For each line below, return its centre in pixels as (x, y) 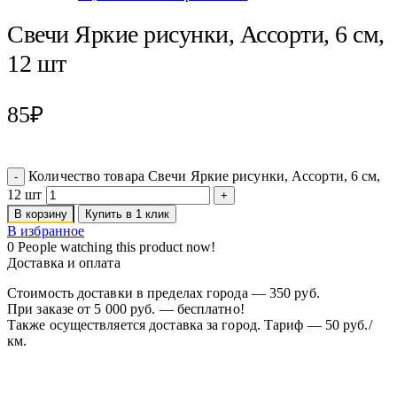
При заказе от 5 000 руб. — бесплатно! (126, 309)
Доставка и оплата (64, 263)
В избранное (46, 231)
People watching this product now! (117, 247)
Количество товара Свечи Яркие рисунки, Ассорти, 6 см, (205, 176)
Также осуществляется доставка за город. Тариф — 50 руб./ (190, 325)
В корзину (41, 214)
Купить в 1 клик (128, 214)
